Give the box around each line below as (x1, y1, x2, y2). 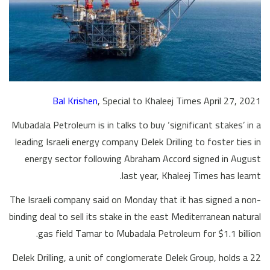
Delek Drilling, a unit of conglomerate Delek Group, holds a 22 (12, 248, 261, 266)
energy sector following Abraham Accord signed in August (25, 149, 261, 168)
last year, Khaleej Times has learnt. (122, 166, 261, 184)
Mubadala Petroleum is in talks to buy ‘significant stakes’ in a (11, 115, 261, 134)
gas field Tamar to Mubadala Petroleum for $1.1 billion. (38, 224, 261, 242)
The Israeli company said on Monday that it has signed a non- (10, 190, 261, 209)
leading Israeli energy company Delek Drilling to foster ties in (15, 132, 261, 151)
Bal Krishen (52, 91, 98, 110)
